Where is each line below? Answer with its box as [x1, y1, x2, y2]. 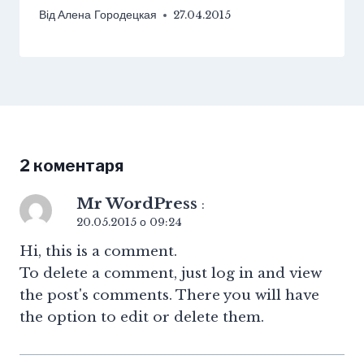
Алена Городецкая [58, 8, 158, 23]
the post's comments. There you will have [19, 287, 319, 305]
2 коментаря [19, 156, 123, 176]
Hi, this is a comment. [19, 243, 177, 261]
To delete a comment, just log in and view [19, 265, 322, 283]
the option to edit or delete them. [19, 309, 264, 327]
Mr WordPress [76, 194, 197, 214]
